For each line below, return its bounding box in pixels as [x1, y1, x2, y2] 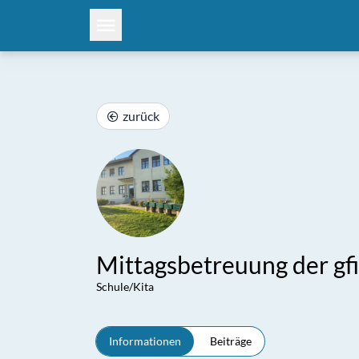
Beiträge [210, 334, 252, 348]
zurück [123, 108, 159, 123]
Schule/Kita [96, 280, 154, 293]
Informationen [109, 334, 181, 348]
